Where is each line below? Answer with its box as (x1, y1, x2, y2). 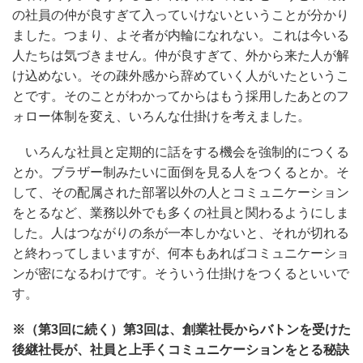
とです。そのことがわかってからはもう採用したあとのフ (12, 88, 349, 103)
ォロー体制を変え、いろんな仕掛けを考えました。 (12, 109, 310, 123)
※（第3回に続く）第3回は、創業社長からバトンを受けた (12, 322, 351, 337)
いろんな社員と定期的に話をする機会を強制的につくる (12, 145, 349, 160)
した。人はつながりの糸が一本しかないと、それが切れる (12, 226, 349, 241)
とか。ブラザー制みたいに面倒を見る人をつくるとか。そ (12, 165, 349, 180)
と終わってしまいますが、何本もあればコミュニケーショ (12, 246, 349, 261)
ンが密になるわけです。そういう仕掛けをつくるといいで (12, 267, 349, 281)
